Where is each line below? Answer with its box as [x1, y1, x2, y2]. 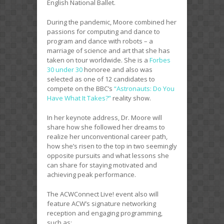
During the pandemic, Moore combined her [47, 17, 176, 26]
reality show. [111, 93, 151, 102]
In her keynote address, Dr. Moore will [47, 112, 162, 122]
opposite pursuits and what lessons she [47, 150, 169, 160]
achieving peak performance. [47, 169, 136, 179]
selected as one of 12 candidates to [47, 74, 155, 83]
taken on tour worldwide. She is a [47, 55, 149, 64]
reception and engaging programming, [47, 208, 162, 217]
